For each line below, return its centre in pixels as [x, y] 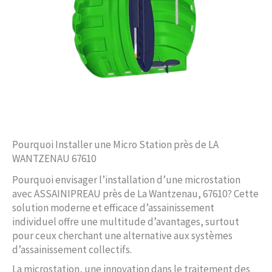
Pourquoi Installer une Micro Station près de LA [115, 145]
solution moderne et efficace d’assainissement [113, 208]
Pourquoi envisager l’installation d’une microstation [126, 180]
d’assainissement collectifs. [72, 250]
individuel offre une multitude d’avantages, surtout [126, 222]
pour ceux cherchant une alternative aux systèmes [122, 236]
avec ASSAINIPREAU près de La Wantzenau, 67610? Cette [135, 194]
